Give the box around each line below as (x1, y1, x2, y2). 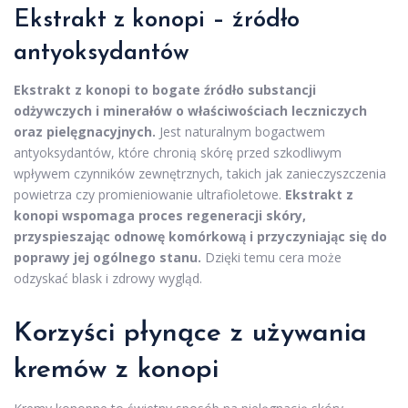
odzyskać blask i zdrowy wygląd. (14, 270, 202, 288)
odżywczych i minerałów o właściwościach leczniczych (14, 102, 367, 120)
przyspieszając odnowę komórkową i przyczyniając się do (14, 228, 387, 246)
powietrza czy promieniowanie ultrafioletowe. (14, 186, 285, 204)
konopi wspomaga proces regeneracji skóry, (14, 207, 306, 225)
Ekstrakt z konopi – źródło (14, 8, 300, 34)
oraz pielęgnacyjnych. (14, 123, 156, 141)
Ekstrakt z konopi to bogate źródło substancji (14, 81, 316, 99)
